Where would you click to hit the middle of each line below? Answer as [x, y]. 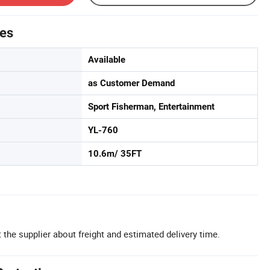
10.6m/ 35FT [115, 153]
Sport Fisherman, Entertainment [151, 106]
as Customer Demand [131, 83]
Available [107, 59]
